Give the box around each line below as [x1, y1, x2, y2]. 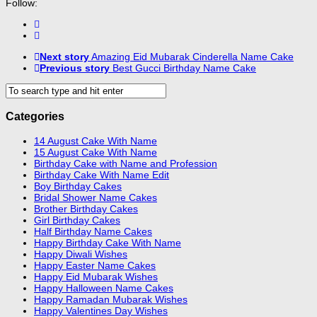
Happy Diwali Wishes [34, 248, 127, 260]
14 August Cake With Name [34, 134, 157, 146]
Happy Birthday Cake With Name [34, 236, 181, 248]
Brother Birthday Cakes [34, 202, 138, 214]
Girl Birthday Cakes [34, 214, 120, 226]
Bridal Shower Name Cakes [34, 191, 157, 203]
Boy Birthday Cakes [34, 180, 122, 192]
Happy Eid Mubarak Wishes [34, 270, 158, 282]
